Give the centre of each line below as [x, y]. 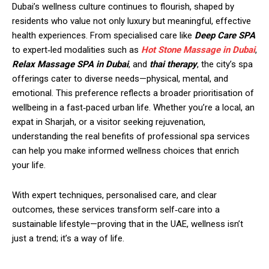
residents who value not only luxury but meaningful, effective [131, 21]
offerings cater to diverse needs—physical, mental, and [120, 78]
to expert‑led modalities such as [77, 50]
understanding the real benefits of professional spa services [131, 136]
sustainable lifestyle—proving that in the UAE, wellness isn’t [128, 224]
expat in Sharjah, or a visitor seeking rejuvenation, [109, 122]
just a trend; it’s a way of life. [68, 238]
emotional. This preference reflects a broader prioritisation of [133, 93]
